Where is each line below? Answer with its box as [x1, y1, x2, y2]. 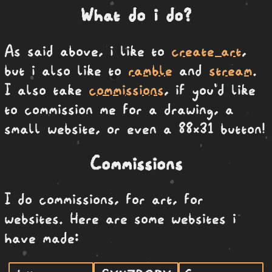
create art [171, 43, 242, 57]
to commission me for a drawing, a [4, 101, 234, 115]
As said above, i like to [4, 43, 171, 57]
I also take [4, 82, 89, 96]
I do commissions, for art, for [4, 191, 203, 205]
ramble [128, 63, 172, 76]
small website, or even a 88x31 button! [4, 121, 265, 135]
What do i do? [81, 7, 191, 23]
